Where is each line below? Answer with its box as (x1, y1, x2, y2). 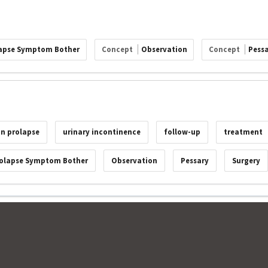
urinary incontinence (63, 127, 141, 138)
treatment (223, 127, 263, 138)
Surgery (232, 155, 260, 166)
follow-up (163, 127, 200, 138)
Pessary (181, 155, 209, 166)
